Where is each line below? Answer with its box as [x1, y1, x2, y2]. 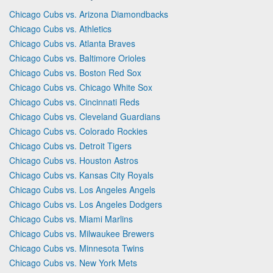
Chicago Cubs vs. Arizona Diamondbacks [9, 7, 168, 20]
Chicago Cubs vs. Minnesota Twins [9, 241, 144, 254]
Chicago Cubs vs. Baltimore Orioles [9, 51, 146, 64]
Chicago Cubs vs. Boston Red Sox [9, 66, 141, 79]
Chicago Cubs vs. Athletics [9, 22, 112, 35]
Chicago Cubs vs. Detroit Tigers [9, 139, 132, 152]
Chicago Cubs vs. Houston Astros [9, 154, 138, 166]
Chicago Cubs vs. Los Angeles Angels [9, 183, 155, 196]
